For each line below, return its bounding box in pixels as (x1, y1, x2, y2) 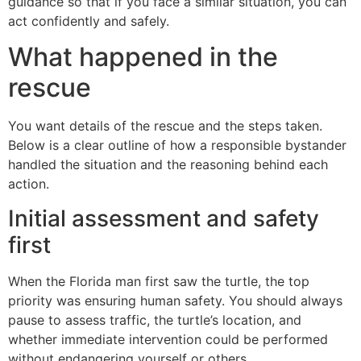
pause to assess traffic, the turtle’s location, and (8, 311, 301, 328)
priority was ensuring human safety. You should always (8, 292, 342, 309)
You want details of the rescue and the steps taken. (8, 118, 322, 135)
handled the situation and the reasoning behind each (8, 156, 328, 173)
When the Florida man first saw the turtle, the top (8, 272, 309, 289)
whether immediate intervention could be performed (8, 330, 328, 347)
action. (8, 176, 49, 193)
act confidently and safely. (8, 13, 169, 30)
